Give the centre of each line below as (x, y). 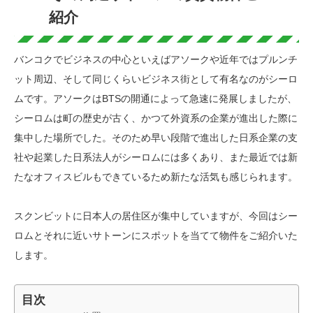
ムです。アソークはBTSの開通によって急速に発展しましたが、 (155, 99)
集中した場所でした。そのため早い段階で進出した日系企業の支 (156, 138)
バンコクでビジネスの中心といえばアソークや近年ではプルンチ (156, 60)
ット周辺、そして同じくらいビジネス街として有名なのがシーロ (156, 79)
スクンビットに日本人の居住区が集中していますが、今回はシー (156, 216)
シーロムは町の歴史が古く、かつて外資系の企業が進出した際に (156, 118)
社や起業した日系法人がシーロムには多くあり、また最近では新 (156, 158)
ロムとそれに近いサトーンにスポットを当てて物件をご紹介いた (156, 236)
